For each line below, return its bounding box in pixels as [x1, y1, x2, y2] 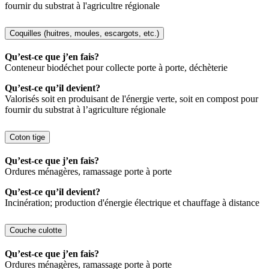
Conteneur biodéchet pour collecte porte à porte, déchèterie [5, 62, 228, 73]
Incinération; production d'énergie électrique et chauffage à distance [5, 197, 259, 208]
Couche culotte [10, 225, 62, 235]
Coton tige [10, 133, 45, 142]
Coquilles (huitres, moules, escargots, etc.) [10, 29, 159, 38]
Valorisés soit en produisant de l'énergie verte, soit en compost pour [5, 94, 258, 104]
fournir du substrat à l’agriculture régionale [5, 104, 166, 115]
